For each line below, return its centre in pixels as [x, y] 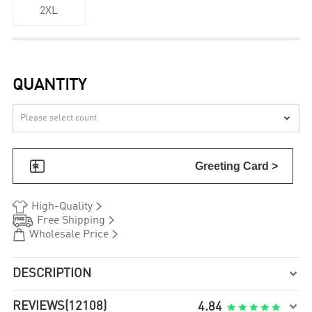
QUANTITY [50, 86]
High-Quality [62, 206]
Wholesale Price [69, 234]
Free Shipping [71, 220]
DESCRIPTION [52, 273]
